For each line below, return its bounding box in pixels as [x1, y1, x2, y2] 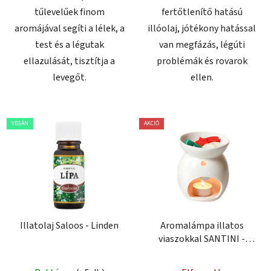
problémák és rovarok [156, 54, 247, 68]
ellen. [190, 70, 214, 84]
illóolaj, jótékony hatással [148, 21, 256, 35]
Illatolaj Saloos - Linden [20, 219, 119, 233]
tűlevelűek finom [34, 5, 105, 19]
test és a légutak [34, 38, 104, 51]
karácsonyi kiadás [166, 246, 238, 260]
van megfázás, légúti [158, 38, 245, 51]
